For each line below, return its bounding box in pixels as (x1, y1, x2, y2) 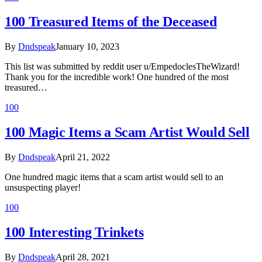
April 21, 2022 (56, 151, 110, 162)
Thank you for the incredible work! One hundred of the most (5, 72, 229, 82)
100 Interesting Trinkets (5, 224, 144, 240)
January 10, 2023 (56, 42, 119, 52)
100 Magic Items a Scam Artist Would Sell (5, 125, 250, 140)
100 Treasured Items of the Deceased (5, 14, 217, 30)
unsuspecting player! (5, 182, 81, 192)
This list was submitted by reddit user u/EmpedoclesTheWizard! (5, 61, 240, 72)
